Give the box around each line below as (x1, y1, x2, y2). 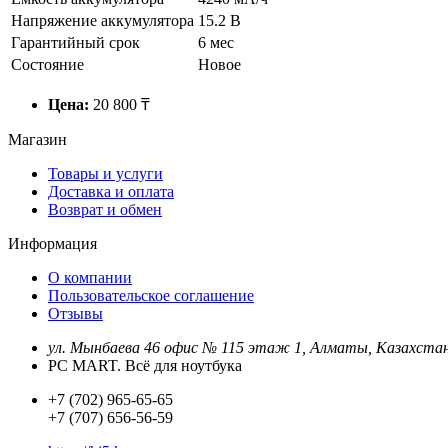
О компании (48, 268, 132, 286)
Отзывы (48, 304, 103, 322)
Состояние (11, 55, 84, 73)
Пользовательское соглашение (48, 286, 254, 304)
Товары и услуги (48, 164, 163, 182)
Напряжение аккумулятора (11, 11, 194, 29)
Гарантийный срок (11, 33, 140, 51)
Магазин (8, 130, 67, 148)
